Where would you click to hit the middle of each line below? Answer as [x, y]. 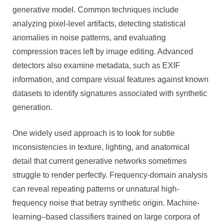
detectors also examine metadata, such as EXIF [96, 65]
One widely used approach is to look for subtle [94, 133]
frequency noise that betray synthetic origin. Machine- [106, 203]
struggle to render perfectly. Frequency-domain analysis [110, 175]
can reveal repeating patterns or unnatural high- [96, 189]
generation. [32, 107]
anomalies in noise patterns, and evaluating [89, 37]
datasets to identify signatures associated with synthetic [110, 93]
